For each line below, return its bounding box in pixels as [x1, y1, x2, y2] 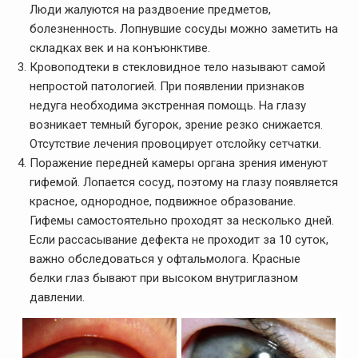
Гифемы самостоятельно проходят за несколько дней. [29, 213, 334, 229]
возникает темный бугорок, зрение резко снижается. [29, 117, 323, 133]
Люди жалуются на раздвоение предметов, [29, 2, 271, 18]
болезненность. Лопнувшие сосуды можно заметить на [29, 22, 338, 37]
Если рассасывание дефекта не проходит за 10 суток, [29, 233, 328, 248]
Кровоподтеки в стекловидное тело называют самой [29, 60, 325, 75]
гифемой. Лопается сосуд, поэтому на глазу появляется [29, 175, 338, 190]
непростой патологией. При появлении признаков [29, 79, 304, 94]
